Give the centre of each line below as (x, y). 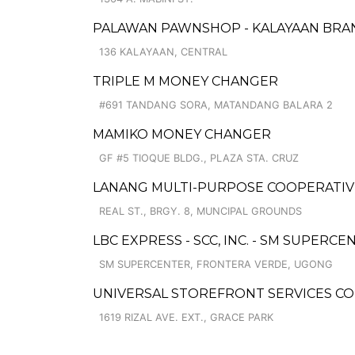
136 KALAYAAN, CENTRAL (163, 52)
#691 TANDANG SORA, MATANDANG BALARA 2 (216, 105)
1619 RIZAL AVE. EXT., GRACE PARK (186, 317)
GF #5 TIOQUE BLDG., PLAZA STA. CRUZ (199, 158)
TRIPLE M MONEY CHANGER (185, 81)
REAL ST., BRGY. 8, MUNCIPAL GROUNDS (200, 211)
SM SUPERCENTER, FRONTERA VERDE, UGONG (216, 264)
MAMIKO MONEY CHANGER (182, 134)
